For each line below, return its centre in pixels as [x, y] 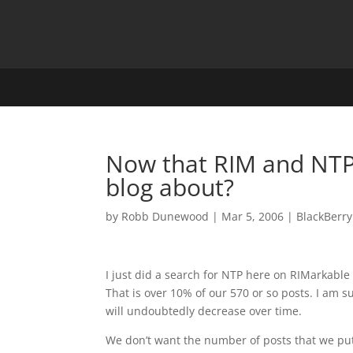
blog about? [170, 187]
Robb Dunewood [165, 216]
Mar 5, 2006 [253, 216]
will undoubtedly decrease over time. [204, 311]
